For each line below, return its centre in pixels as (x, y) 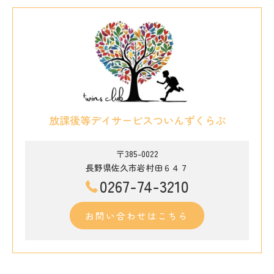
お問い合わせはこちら (137, 215)
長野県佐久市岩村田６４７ (137, 167)
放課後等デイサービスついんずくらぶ (137, 120)
